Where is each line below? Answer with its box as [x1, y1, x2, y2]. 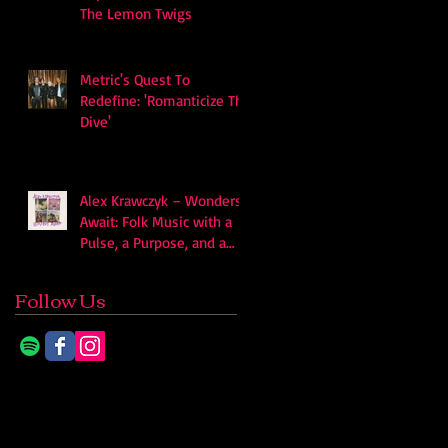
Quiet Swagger [80, 253, 173, 273]
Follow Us [15, 281, 106, 317]
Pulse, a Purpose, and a [80, 232, 226, 252]
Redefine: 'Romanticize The [80, 90, 251, 110]
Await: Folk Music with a [80, 211, 232, 231]
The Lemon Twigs [80, 3, 192, 23]
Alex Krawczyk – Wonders [80, 190, 242, 210]
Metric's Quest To [80, 69, 190, 89]
